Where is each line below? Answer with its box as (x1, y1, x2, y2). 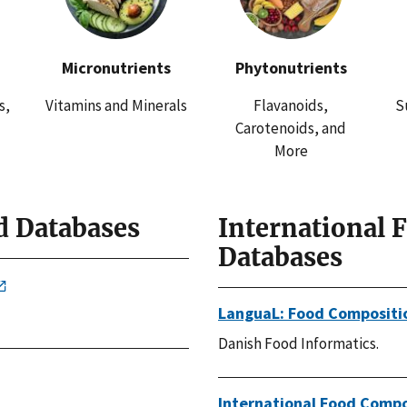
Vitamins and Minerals (45, 94, 187, 115)
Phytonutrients (234, 56, 347, 78)
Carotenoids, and (235, 117, 346, 138)
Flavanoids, (253, 94, 328, 115)
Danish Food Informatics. (218, 333, 379, 353)
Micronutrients (62, 56, 171, 78)
